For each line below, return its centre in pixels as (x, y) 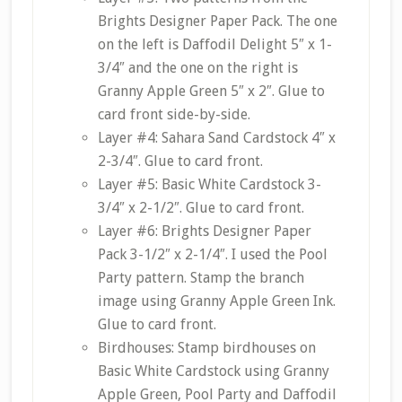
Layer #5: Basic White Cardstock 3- (209, 184)
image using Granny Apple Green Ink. (216, 301)
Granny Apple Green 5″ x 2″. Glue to (211, 91)
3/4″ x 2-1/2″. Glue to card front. (201, 208)
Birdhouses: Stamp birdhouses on (206, 348)
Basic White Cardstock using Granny (213, 371)
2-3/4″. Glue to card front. (180, 161)
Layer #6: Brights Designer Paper (204, 231)
